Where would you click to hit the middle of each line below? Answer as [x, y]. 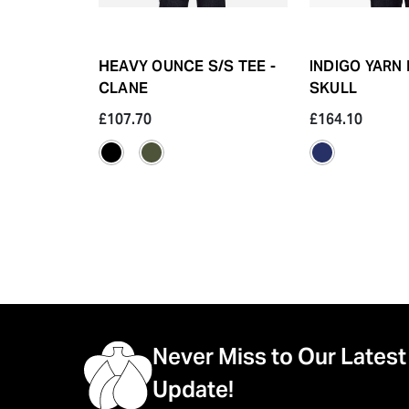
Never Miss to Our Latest [279, 356]
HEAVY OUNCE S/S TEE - [188, 66]
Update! [193, 389]
